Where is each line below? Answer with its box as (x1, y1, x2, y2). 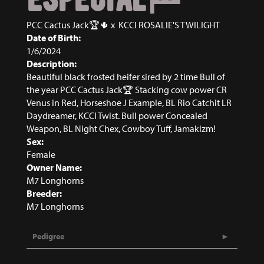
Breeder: (27, 187, 62, 199)
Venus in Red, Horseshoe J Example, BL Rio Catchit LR (27, 96, 232, 108)
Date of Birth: (27, 31, 81, 44)
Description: (27, 57, 77, 70)
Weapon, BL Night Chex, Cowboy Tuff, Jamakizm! (27, 122, 216, 134)
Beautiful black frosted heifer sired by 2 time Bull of (27, 70, 225, 82)
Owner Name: (27, 161, 82, 173)
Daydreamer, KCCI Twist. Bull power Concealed (27, 109, 207, 121)
